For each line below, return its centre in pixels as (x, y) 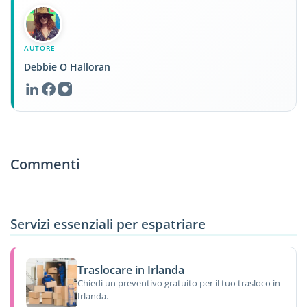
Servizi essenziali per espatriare (108, 223)
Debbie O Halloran (67, 66)
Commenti (45, 164)
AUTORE (40, 48)
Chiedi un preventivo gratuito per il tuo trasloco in (179, 283)
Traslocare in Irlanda (131, 270)
